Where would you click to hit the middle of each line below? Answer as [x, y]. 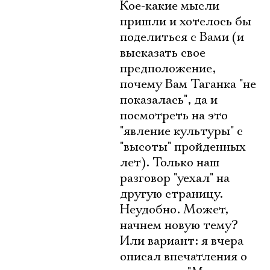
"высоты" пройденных [183, 147]
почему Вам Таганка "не [188, 84]
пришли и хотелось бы [186, 22]
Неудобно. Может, [174, 210]
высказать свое [163, 53]
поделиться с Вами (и [182, 37]
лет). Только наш [170, 163]
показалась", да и [169, 100]
